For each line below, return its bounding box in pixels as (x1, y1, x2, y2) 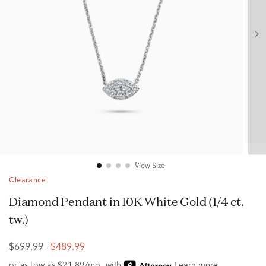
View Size (134, 163, 165, 170)
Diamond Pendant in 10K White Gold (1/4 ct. (9, 194, 18, 210)
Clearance (9, 177, 46, 184)
